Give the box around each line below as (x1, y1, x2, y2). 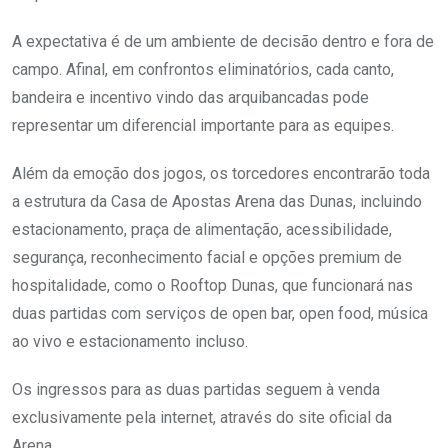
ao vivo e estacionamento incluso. (12, 332, 252, 351)
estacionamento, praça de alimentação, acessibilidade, (12, 220, 392, 239)
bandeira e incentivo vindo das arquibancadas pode (12, 88, 369, 107)
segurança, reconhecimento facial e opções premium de (12, 248, 402, 267)
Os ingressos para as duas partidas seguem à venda (12, 380, 380, 399)
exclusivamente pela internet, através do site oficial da (12, 408, 392, 427)
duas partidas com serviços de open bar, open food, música (12, 304, 428, 323)
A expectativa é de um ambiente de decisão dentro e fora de (12, 32, 434, 51)
